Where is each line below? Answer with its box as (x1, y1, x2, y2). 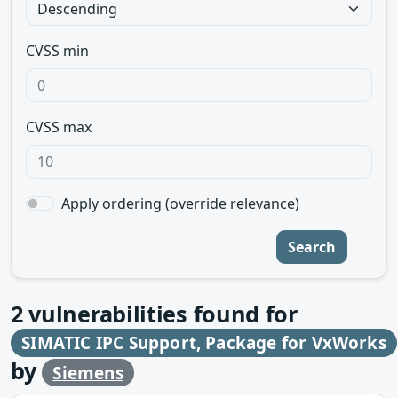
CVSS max (26, 117, 92, 137)
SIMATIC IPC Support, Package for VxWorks (21, 331, 386, 354)
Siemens (52, 361, 123, 385)
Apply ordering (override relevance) (61, 194, 299, 213)
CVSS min (26, 41, 89, 60)
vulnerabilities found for (22, 298, 298, 329)
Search (288, 237, 336, 257)
